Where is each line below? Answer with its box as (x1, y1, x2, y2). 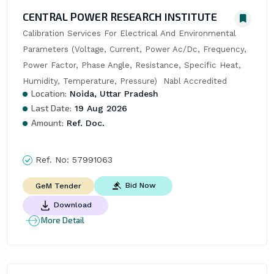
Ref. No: (32, 154, 72, 165)
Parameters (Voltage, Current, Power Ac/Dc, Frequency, (22, 44, 246, 54)
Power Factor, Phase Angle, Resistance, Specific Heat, (22, 60, 241, 70)
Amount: (31, 117, 64, 128)
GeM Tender (35, 181, 81, 190)
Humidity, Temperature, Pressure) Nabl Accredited (22, 76, 227, 86)
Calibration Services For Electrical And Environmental (22, 28, 236, 38)
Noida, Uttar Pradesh (66, 88, 158, 98)
